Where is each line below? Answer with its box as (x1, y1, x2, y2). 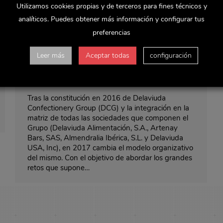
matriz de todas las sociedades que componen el (27, 112, 188, 123)
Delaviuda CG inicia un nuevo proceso (27, 42, 193, 56)
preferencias (93, 27, 130, 37)
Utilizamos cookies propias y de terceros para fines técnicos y (16, 1, 207, 11)
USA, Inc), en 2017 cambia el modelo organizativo (27, 142, 193, 153)
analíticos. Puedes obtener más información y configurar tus (18, 14, 205, 24)
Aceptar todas (86, 50, 129, 60)
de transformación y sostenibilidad (27, 57, 177, 71)
